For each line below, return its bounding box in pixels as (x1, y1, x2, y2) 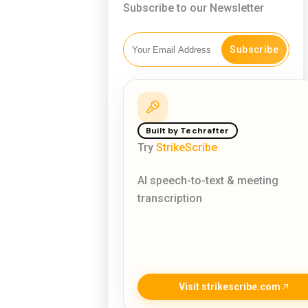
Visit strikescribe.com (179, 281, 280, 292)
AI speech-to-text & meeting (137, 174, 278, 187)
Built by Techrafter (146, 125, 230, 136)
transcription (137, 192, 202, 205)
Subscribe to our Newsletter (123, 1, 264, 14)
